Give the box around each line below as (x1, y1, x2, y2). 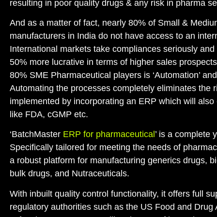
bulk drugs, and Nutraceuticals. (10, 169, 129, 179)
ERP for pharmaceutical (63, 129, 155, 139)
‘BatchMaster (10, 129, 63, 139)
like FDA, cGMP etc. (10, 109, 88, 119)
